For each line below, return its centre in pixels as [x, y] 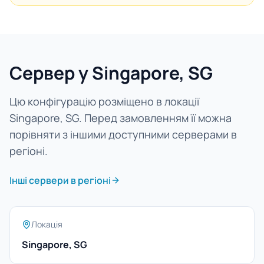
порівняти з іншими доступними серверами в [123, 134]
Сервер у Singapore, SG [111, 73]
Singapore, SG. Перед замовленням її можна [121, 118]
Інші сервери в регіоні [60, 180]
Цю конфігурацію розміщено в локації [104, 101]
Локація [47, 224]
